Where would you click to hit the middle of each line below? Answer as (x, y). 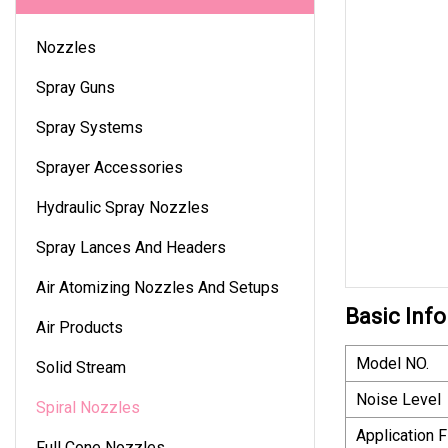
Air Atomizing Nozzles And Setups (157, 287)
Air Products (79, 327)
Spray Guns (75, 87)
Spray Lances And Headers (131, 247)
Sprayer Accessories (109, 167)
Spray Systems (89, 127)
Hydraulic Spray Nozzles (122, 207)
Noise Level (398, 399)
